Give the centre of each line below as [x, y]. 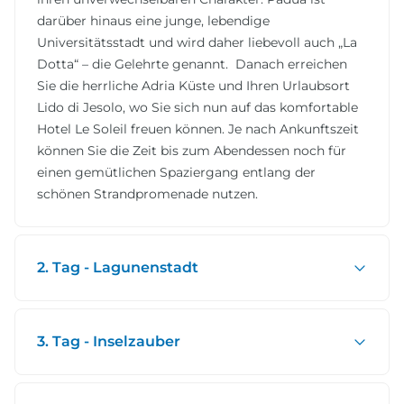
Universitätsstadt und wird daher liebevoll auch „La [197, 43]
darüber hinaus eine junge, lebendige [153, 21]
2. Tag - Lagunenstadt [118, 268]
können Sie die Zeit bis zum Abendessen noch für [192, 151]
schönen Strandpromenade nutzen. [147, 194]
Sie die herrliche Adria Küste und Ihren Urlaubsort [193, 86]
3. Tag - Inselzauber [109, 342]
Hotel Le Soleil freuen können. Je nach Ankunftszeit [198, 129]
